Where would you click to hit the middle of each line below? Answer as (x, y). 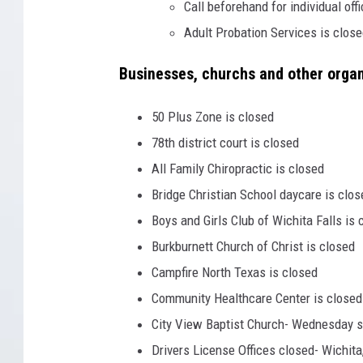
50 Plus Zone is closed (213, 116)
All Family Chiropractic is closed (238, 168)
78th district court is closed (225, 142)
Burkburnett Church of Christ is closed (253, 246)
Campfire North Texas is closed (235, 272)
